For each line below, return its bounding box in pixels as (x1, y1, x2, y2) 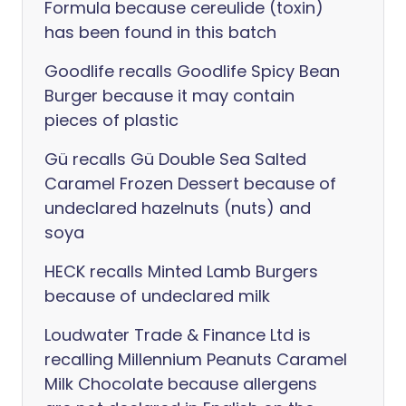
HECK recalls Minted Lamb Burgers (44, 260, 318, 283)
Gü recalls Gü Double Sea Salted (44, 148, 306, 170)
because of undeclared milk (44, 285, 270, 307)
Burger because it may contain (44, 84, 295, 107)
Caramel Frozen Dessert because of (44, 172, 336, 195)
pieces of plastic (44, 109, 179, 131)
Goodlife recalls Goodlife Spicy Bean (44, 60, 340, 82)
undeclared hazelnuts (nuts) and (44, 197, 311, 219)
